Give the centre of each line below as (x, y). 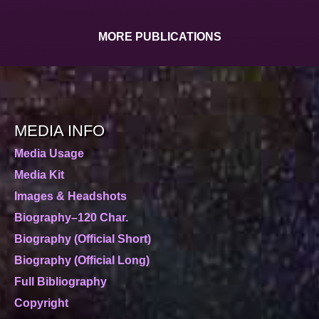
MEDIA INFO (59, 130)
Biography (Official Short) (83, 239)
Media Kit (39, 174)
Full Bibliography (61, 281)
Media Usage (49, 153)
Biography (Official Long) (82, 260)
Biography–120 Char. (71, 217)
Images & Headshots (70, 196)
